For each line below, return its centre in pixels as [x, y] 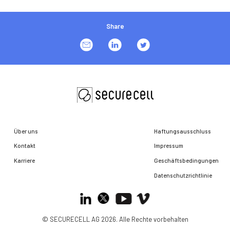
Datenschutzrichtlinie [183, 175]
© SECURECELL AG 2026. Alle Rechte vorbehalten [115, 219]
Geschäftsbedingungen [187, 160]
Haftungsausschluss [183, 131]
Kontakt [24, 146]
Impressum [169, 146]
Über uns [26, 131]
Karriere [24, 160]
